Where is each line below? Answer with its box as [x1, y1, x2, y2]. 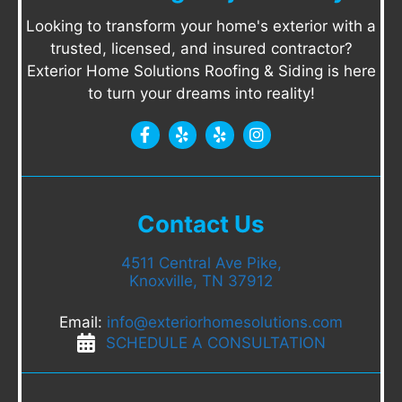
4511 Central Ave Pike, [120, 254, 282, 273]
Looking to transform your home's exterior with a [26, 17, 376, 36]
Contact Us [137, 210, 265, 239]
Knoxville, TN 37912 [129, 272, 273, 291]
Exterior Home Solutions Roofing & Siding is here [26, 62, 376, 81]
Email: [59, 312, 107, 331]
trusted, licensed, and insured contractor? [49, 39, 353, 58]
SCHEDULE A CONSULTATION [105, 333, 326, 352]
